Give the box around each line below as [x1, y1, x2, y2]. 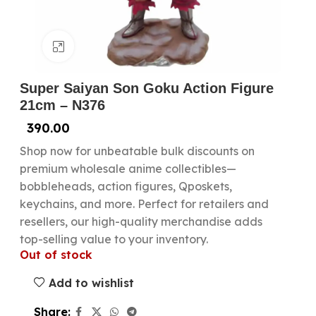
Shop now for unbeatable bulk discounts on [19, 144, 255, 158]
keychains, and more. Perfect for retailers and [19, 197, 269, 211]
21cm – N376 [19, 97, 105, 113]
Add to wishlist [48, 275, 134, 290]
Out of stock [19, 248, 92, 262]
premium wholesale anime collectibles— [19, 162, 236, 176]
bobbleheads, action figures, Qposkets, [19, 179, 232, 193]
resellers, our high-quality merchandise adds [19, 214, 262, 229]
